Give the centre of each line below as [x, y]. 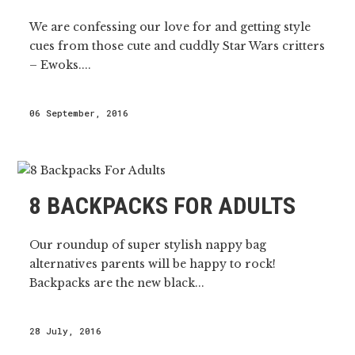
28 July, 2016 [66, 331]
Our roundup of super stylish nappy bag [148, 245]
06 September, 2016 [79, 113]
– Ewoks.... [61, 65]
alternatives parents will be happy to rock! [153, 264]
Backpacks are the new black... [117, 283]
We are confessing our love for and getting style [170, 27]
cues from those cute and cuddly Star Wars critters [177, 46]
